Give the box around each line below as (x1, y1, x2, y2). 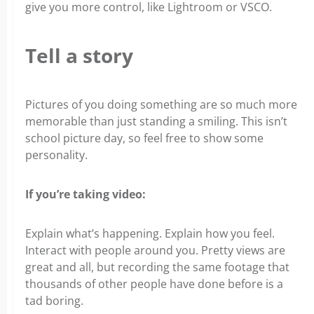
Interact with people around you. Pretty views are (25, 243, 285, 259)
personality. (25, 147, 88, 163)
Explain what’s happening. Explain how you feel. (25, 226, 275, 242)
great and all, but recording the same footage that (25, 259, 289, 275)
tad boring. (25, 293, 83, 309)
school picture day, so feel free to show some (25, 130, 264, 146)
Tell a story (25, 41, 133, 69)
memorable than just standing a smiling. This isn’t (25, 114, 287, 130)
